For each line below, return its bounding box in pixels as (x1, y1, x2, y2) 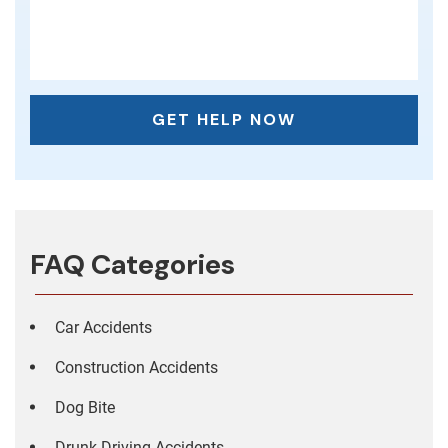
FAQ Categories (30, 246, 235, 284)
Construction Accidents (55, 358, 218, 378)
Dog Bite (55, 398, 115, 418)
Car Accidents (55, 318, 152, 338)
